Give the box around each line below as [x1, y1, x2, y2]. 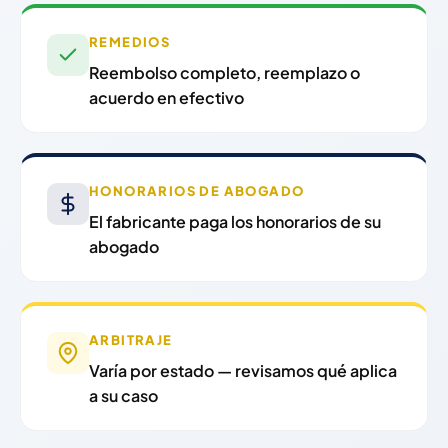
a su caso [89, 385, 158, 407]
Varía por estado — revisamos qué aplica [89, 360, 397, 382]
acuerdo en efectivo [89, 87, 244, 109]
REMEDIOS [89, 34, 171, 51]
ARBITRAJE [89, 332, 173, 349]
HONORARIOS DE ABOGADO [89, 183, 305, 200]
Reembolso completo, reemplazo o [89, 62, 360, 84]
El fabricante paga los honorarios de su [89, 211, 381, 233]
